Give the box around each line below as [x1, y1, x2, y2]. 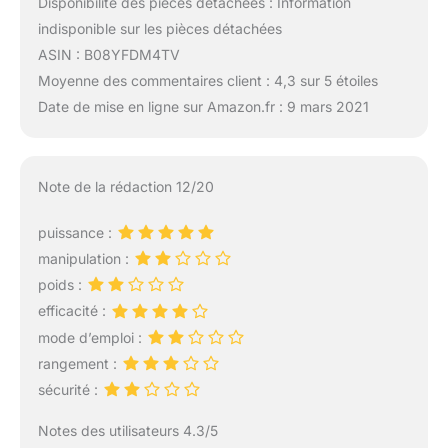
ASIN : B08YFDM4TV [37, 46, 180, 64]
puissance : [37, 223, 116, 241]
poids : [37, 276, 86, 294]
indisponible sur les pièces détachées [37, 20, 282, 38]
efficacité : [37, 302, 110, 320]
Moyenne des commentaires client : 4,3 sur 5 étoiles [37, 72, 378, 90]
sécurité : [37, 381, 102, 398]
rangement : [37, 354, 121, 372]
